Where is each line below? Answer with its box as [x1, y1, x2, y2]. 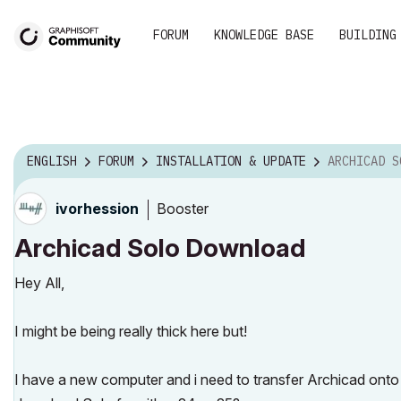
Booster [157, 199, 209, 218]
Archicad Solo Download [14, 233, 306, 263]
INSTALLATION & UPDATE [156, 153, 306, 170]
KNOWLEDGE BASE [214, 27, 314, 43]
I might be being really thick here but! [14, 322, 247, 340]
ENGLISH [27, 153, 77, 170]
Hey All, [14, 274, 64, 292]
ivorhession [55, 200, 139, 218]
